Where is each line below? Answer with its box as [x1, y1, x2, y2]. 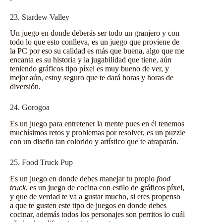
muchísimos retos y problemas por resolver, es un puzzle [10, 128, 185, 137]
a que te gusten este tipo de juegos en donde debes [10, 201, 166, 210]
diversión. [10, 82, 41, 91]
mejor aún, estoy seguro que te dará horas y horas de [10, 73, 173, 82]
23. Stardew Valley [10, 12, 69, 21]
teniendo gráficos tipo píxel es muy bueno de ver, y [10, 64, 169, 73]
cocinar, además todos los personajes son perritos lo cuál [10, 210, 185, 219]
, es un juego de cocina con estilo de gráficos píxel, [26, 183, 184, 192]
